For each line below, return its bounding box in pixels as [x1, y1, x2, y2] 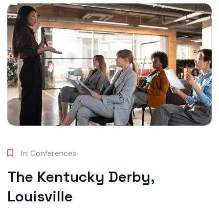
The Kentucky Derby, [7, 167, 154, 187]
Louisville [7, 187, 73, 206]
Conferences [30, 148, 76, 159]
